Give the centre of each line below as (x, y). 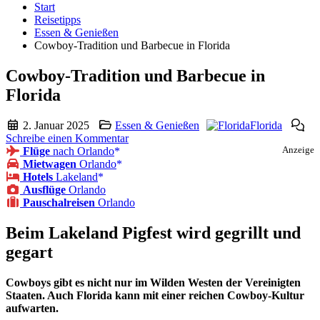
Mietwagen (50, 164)
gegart (29, 252)
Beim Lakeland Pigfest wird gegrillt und (153, 233)
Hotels (38, 177)
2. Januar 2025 (55, 126)
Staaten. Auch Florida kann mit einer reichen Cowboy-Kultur (155, 296)
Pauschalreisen (59, 203)
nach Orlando (82, 151)
